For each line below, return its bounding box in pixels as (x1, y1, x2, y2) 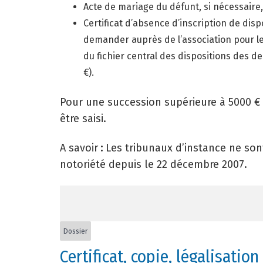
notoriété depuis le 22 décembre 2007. (60, 158, 247, 171)
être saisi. (60, 112, 106, 125)
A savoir (60, 141, 98, 154)
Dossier (63, 227, 87, 235)
